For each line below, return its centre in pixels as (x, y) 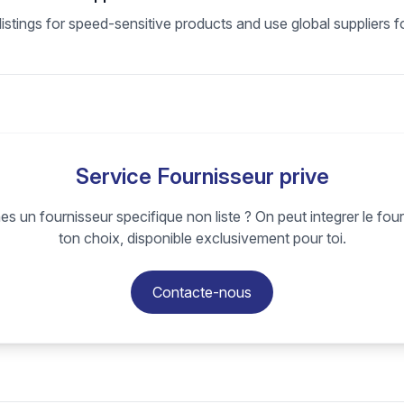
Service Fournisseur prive (202, 176)
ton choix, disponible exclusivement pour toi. (202, 238)
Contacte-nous (202, 292)
